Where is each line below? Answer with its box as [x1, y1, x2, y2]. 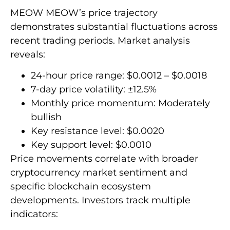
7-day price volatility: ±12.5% [31, 83, 157, 95]
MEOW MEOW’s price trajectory [10, 7, 158, 18]
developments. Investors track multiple [10, 194, 190, 206]
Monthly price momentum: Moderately [31, 97, 210, 109]
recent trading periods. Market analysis [10, 34, 190, 46]
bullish [31, 111, 62, 123]
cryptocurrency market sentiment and [10, 166, 187, 178]
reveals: [10, 48, 45, 60]
